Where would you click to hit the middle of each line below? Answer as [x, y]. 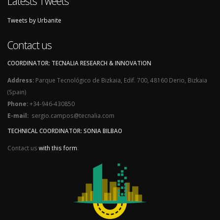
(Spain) [17, 92]
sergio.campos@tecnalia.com [71, 115]
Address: [21, 80]
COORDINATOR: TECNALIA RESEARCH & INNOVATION [79, 63]
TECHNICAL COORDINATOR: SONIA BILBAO [65, 130]
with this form [58, 148]
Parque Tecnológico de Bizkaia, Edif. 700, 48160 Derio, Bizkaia [121, 80]
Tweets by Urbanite [34, 20]
